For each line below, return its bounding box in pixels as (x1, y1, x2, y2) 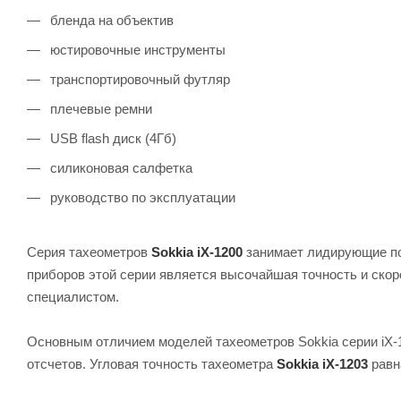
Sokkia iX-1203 (277, 355, 368, 371)
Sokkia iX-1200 (151, 243, 243, 260)
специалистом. (27, 288, 119, 304)
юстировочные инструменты (47, 41, 226, 57)
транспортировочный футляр (47, 71, 230, 87)
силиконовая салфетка (47, 159, 192, 175)
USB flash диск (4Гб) (47, 130, 176, 146)
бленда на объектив (47, 12, 174, 28)
